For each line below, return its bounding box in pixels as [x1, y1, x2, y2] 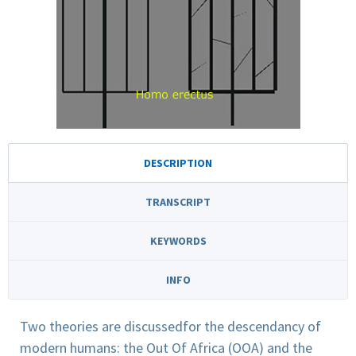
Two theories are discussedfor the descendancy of [20, 317, 321, 335]
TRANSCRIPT [145, 195, 211, 209]
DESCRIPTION [144, 156, 212, 170]
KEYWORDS [149, 234, 207, 248]
